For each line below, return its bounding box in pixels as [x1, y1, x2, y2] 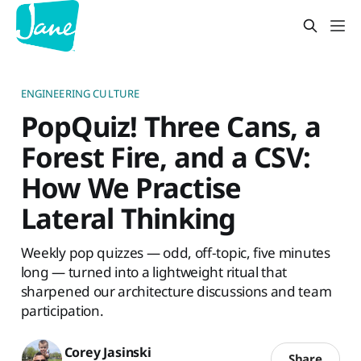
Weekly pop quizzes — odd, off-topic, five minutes [20, 243, 330, 262]
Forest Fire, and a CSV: [20, 137, 311, 176]
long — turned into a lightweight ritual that [20, 262, 288, 281]
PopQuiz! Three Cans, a [20, 106, 321, 145]
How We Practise [20, 168, 242, 206]
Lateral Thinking [20, 198, 236, 237]
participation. [20, 301, 104, 320]
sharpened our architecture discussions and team [20, 281, 332, 301]
